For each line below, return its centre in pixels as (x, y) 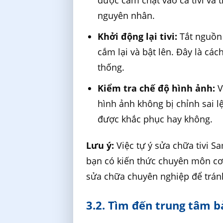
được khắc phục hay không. (155, 119)
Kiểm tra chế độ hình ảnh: (157, 88)
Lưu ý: (100, 146)
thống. (111, 67)
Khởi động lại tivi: (138, 37)
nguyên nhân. (126, 16)
